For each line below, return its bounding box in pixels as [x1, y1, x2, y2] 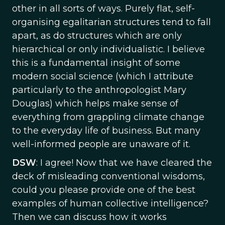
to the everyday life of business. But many [12, 125, 200, 136]
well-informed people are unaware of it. [12, 139, 190, 150]
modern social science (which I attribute [12, 71, 193, 82]
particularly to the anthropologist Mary [12, 84, 186, 95]
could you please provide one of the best [12, 184, 195, 195]
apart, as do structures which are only [12, 30, 182, 41]
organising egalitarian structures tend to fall [12, 17, 211, 28]
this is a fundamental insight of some [12, 57, 180, 68]
